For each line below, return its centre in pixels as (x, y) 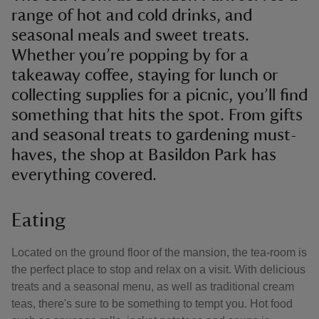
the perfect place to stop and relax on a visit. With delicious (158, 270)
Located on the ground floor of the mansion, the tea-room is (159, 252)
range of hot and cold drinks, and (132, 16)
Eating (40, 220)
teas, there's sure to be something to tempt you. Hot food (152, 304)
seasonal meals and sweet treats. (130, 36)
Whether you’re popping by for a (130, 56)
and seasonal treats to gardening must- (154, 135)
